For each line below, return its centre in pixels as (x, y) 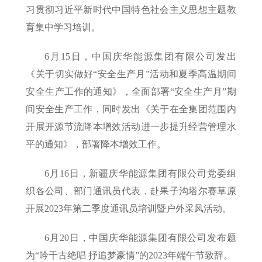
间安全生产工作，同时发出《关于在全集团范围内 (131, 109)
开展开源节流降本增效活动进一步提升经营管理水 (131, 127)
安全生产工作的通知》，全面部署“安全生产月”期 (131, 92)
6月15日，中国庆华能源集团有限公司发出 (140, 57)
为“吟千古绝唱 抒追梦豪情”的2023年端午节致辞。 (130, 256)
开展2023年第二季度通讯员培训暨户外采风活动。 (129, 209)
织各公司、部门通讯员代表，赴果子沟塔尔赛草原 (131, 191)
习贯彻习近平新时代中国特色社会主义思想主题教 (131, 10)
